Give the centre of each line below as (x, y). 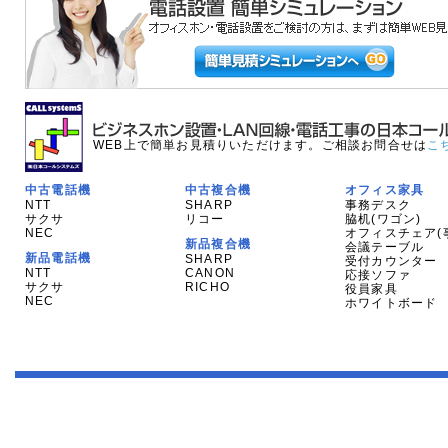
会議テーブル (385, 247)
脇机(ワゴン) (383, 219)
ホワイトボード (391, 303)
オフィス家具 (385, 190)
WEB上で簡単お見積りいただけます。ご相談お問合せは (260, 145)
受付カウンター (391, 261)
